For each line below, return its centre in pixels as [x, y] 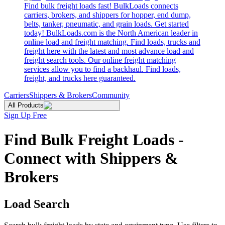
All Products [26, 105]
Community [111, 95]
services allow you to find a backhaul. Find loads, [102, 69]
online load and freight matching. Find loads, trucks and [112, 42]
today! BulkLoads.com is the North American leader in [111, 33]
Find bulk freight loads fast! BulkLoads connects [101, 6]
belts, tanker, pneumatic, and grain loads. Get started [106, 24]
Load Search [37, 204]
